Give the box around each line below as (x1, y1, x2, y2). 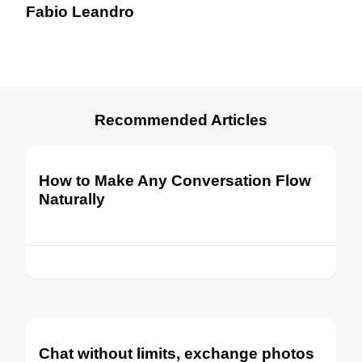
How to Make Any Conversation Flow (39, 172, 311, 190)
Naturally (39, 191, 105, 208)
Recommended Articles (95, 111, 267, 129)
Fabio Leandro (26, 2, 134, 21)
